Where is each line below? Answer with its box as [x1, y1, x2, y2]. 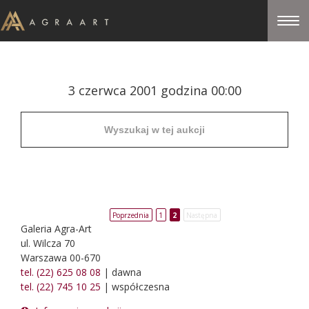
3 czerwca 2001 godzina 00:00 [68, 82, 241, 99]
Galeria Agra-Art [21, 222, 92, 235]
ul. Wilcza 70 [21, 237, 75, 250]
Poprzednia [112, 210, 149, 220]
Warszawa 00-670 [21, 251, 101, 264]
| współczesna [101, 280, 170, 293]
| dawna [101, 266, 141, 279]
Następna [186, 210, 217, 220]
